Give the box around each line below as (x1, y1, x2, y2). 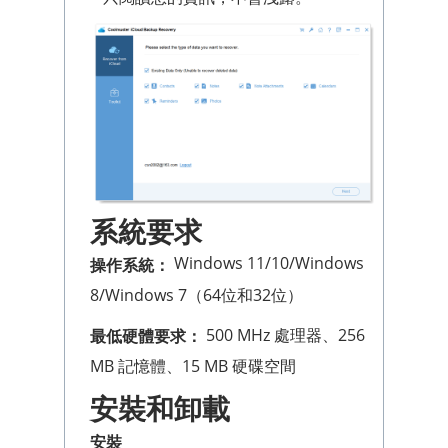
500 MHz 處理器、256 (202, 323, 365, 346)
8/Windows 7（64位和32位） (90, 283, 303, 306)
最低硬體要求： (90, 325, 202, 348)
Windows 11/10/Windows (170, 251, 364, 274)
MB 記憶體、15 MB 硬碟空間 (90, 355, 296, 378)
